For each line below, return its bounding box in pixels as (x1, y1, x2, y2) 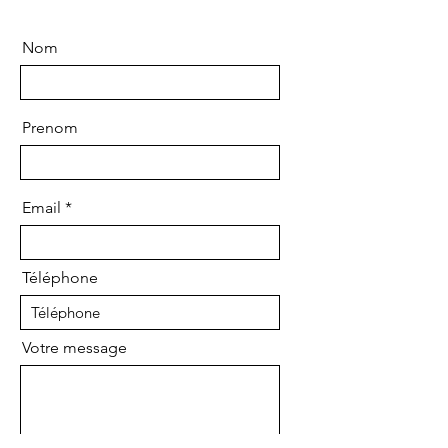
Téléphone (22, 268, 98, 287)
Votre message (22, 338, 127, 357)
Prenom (22, 118, 78, 137)
